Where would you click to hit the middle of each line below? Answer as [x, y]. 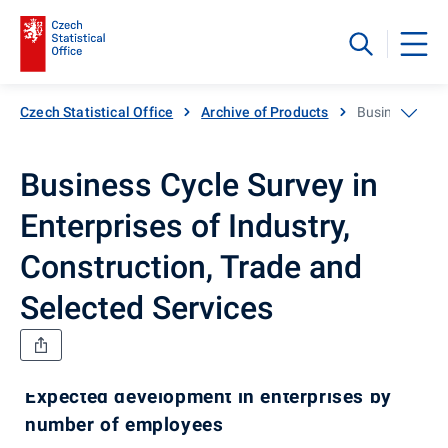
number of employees [124, 424]
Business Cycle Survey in [199, 184]
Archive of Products [265, 111]
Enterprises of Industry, [185, 225]
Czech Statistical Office [97, 111]
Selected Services [147, 307]
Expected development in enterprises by [208, 396]
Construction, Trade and [191, 266]
